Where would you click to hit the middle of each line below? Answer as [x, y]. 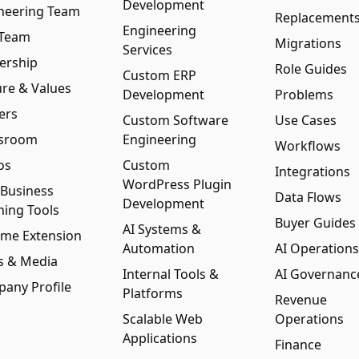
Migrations [308, 43]
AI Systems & [162, 229]
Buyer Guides [315, 223]
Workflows [307, 146]
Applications [160, 338]
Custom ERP [160, 75]
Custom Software [176, 120]
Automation [159, 248]
